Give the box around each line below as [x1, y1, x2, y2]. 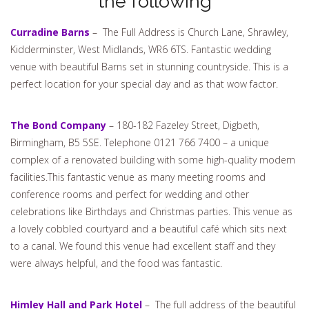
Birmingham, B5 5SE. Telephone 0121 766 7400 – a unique [10, 136, 269, 149]
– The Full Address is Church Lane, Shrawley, [90, 26, 288, 39]
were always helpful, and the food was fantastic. [10, 257, 222, 270]
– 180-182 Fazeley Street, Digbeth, [106, 119, 259, 132]
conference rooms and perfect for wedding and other [10, 188, 249, 201]
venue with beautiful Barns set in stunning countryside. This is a [10, 60, 288, 73]
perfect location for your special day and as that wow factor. [10, 77, 278, 90]
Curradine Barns [10, 26, 90, 39]
